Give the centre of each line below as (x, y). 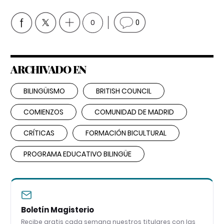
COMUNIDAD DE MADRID (134, 112)
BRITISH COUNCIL (124, 91)
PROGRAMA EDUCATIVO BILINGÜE (77, 154)
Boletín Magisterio (57, 209)
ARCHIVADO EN (48, 69)
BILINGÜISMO (44, 91)
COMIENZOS (43, 112)
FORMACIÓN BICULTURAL (126, 133)
